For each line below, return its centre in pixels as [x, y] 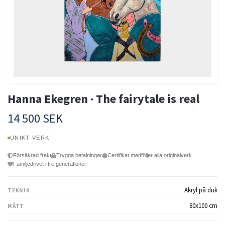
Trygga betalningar [79, 155]
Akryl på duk [201, 190]
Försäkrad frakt [32, 155]
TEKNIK [19, 191]
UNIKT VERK [30, 138]
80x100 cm [203, 206]
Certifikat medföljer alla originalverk [150, 155]
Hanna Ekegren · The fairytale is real [103, 99]
